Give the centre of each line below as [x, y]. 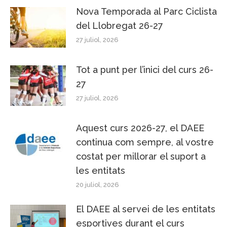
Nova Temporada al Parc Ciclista [146, 11]
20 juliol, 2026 [98, 184]
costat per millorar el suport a [141, 156]
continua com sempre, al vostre [145, 142]
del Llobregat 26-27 [120, 25]
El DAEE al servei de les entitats [146, 209]
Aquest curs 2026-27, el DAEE [140, 128]
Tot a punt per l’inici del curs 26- [145, 69]
